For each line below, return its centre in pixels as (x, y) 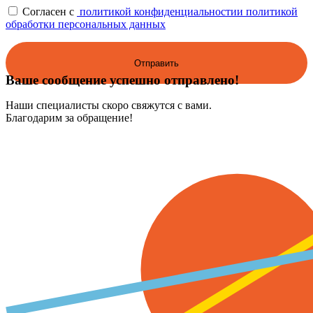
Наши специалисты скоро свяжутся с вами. (109, 105)
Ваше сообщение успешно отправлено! (122, 80)
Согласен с (50, 12)
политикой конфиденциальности (157, 12)
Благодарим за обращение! (69, 118)
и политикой (267, 12)
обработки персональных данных (86, 24)
